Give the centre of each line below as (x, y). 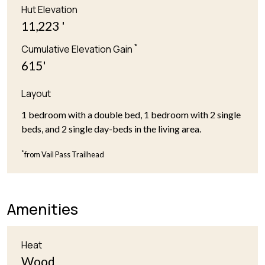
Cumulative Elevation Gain (78, 49)
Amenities (43, 209)
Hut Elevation (49, 10)
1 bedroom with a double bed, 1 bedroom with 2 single (131, 115)
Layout (36, 94)
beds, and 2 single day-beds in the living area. (111, 129)
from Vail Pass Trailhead (64, 155)
